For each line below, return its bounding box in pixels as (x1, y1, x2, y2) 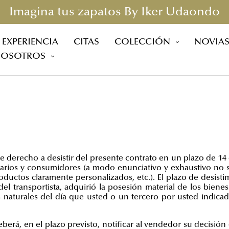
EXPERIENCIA (2, 38, 58, 47)
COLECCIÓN (114, 38, 170, 47)
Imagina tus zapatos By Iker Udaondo (9, 6, 220, 18)
